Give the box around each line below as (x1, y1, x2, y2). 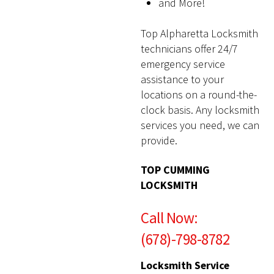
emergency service (141, 57, 226, 72)
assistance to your (141, 72, 224, 87)
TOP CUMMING (141, 163, 210, 177)
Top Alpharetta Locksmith (141, 26, 259, 41)
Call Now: (141, 207, 198, 228)
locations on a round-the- (141, 87, 257, 102)
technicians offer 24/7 (141, 42, 239, 56)
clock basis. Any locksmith (141, 103, 260, 117)
